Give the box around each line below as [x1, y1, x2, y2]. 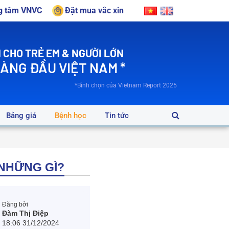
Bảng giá [6, 110, 36, 120]
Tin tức [105, 110, 129, 120]
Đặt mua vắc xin [65, 6, 124, 15]
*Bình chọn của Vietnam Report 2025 [75, 81, 177, 89]
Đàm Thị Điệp [2, 209, 49, 217]
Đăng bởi [2, 200, 29, 208]
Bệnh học [55, 110, 86, 120]
